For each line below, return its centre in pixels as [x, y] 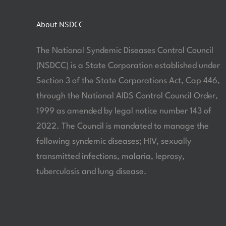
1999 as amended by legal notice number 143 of [124, 111]
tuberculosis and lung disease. [91, 172]
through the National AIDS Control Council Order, [127, 96]
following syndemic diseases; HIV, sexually [114, 141]
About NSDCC [60, 24]
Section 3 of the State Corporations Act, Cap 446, [128, 81]
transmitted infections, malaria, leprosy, [110, 156]
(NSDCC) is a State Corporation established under [128, 66]
